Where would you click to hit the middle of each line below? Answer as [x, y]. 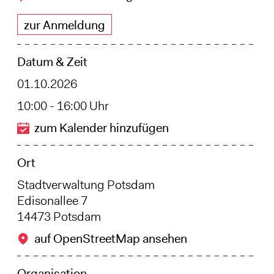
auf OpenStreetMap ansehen [110, 238]
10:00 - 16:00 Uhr [63, 106]
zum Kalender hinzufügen [101, 128]
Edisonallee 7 [52, 200]
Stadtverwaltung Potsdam [86, 184]
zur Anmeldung [64, 25]
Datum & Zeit [52, 61]
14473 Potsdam [59, 216]
